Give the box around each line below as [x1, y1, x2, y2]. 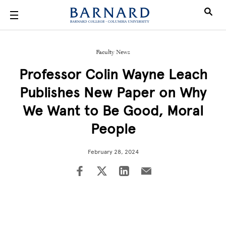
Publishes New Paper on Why [20, 84, 206, 101]
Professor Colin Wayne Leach [19, 66, 207, 83]
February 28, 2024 [87, 148, 139, 155]
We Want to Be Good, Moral [23, 102, 203, 119]
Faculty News [96, 48, 130, 55]
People [90, 120, 136, 137]
